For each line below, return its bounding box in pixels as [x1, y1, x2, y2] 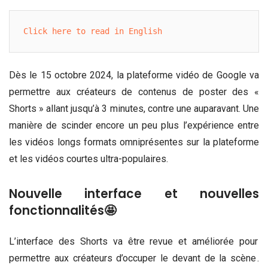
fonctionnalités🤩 [9, 202, 116, 220]
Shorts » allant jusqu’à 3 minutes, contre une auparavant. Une [9, 103, 259, 115]
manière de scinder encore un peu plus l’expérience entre [9, 120, 259, 132]
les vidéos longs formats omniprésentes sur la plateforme [9, 136, 259, 148]
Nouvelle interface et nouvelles [9, 185, 259, 203]
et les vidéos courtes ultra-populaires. [9, 153, 168, 165]
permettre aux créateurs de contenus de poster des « [9, 86, 259, 98]
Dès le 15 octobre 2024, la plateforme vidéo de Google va [9, 69, 259, 81]
